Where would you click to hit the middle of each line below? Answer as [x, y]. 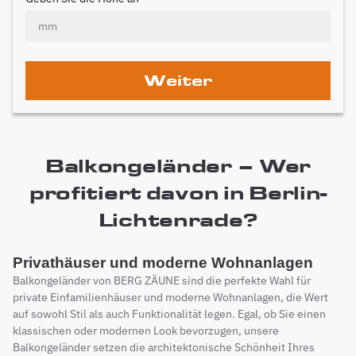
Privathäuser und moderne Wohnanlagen [163, 263]
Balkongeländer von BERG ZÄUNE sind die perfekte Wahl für [162, 281]
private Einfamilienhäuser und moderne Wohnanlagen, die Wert [170, 297]
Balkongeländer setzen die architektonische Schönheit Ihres [164, 347]
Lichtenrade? [178, 220]
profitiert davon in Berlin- [178, 193]
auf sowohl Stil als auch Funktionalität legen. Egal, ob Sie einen [169, 314]
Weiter [178, 80]
